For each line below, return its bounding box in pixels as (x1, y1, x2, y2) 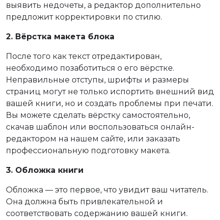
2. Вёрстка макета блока (6, 31, 114, 41)
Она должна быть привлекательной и (6, 196, 163, 206)
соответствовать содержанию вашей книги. (6, 208, 188, 218)
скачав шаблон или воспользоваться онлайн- (6, 122, 194, 132)
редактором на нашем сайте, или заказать (6, 134, 180, 143)
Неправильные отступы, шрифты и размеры (6, 75, 189, 84)
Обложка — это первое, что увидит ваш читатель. (6, 185, 208, 194)
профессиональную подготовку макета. (6, 145, 170, 155)
